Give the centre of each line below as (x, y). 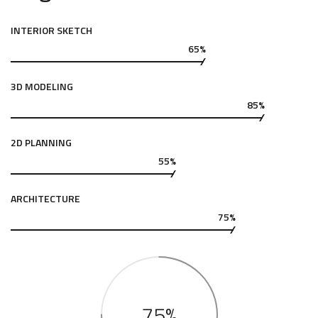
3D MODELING (42, 86)
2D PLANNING (41, 142)
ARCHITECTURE (45, 198)
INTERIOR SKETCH (51, 30)
